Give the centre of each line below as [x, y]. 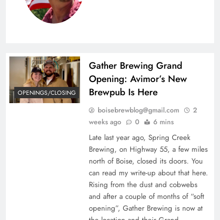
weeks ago [105, 122]
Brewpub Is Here [123, 92]
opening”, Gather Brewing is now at [146, 208]
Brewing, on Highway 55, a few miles [148, 149]
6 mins [163, 122]
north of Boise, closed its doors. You [146, 161]
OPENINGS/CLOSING [47, 93]
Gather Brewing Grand [135, 65]
